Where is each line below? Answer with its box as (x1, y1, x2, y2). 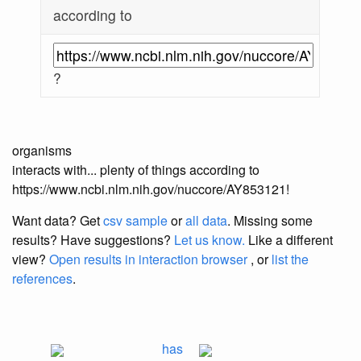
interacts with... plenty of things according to (12, 160, 259, 180)
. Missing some (227, 211, 313, 230)
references (12, 269, 73, 288)
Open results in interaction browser (49, 250, 247, 269)
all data (185, 211, 227, 230)
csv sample (103, 211, 168, 230)
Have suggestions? (60, 230, 174, 250)
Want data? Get (12, 211, 103, 230)
